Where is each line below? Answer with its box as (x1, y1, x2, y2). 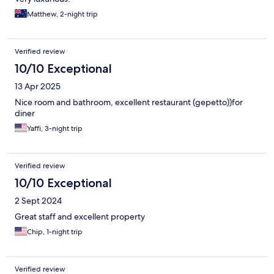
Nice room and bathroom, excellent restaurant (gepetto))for (15, 96, 243, 108)
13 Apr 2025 (15, 80, 61, 92)
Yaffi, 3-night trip (27, 123, 83, 133)
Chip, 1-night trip (27, 226, 83, 237)
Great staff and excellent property (15, 210, 145, 222)
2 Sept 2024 (15, 194, 62, 206)
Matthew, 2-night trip (27, 9, 98, 19)
